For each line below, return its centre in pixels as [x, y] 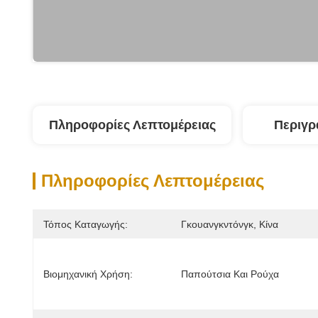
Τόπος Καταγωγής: [86, 224]
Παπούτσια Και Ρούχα [230, 274]
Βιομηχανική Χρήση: [88, 274]
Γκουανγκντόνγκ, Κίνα [230, 224]
